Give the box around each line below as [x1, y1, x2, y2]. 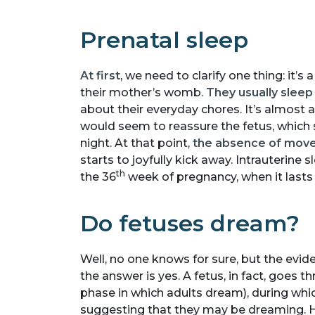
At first [80, 68, 120, 82]
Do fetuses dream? [80, 209, 300, 237]
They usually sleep [206, 85, 313, 99]
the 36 [80, 169, 116, 184]
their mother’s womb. [80, 85, 206, 99]
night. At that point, [80, 136, 193, 150]
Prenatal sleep [80, 25, 248, 53]
